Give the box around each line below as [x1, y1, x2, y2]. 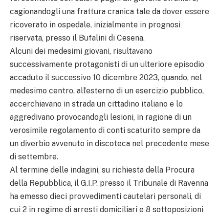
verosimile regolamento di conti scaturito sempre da [10, 125, 200, 135]
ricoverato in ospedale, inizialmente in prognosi [10, 20, 180, 29]
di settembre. [10, 152, 58, 161]
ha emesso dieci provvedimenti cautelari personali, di [10, 191, 201, 201]
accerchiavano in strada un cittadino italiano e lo [10, 99, 183, 109]
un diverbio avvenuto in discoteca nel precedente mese [10, 138, 209, 148]
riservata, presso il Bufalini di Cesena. [10, 33, 145, 43]
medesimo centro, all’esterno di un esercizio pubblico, [10, 86, 204, 95]
